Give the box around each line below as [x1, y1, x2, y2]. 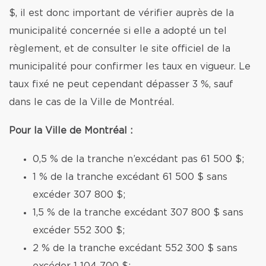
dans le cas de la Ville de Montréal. [9, 97, 174, 107]
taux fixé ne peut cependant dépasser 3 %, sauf [9, 80, 233, 89]
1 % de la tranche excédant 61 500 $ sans [33, 172, 227, 182]
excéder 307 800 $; [33, 190, 125, 199]
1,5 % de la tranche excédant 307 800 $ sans [33, 208, 243, 217]
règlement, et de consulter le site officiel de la [9, 44, 230, 53]
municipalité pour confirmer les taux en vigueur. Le [9, 62, 251, 71]
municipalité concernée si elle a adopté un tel [9, 26, 227, 36]
